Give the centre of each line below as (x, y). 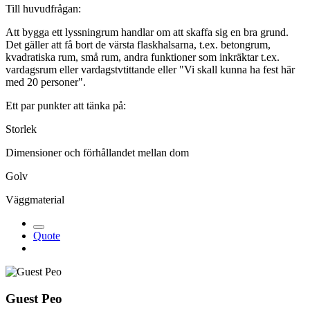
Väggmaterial (35, 200)
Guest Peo (34, 298)
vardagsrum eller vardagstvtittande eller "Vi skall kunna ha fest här (150, 70)
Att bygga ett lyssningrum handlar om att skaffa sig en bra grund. (147, 33)
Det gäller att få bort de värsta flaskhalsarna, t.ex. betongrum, (138, 45)
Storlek (21, 129)
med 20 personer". (46, 82)
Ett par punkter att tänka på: (66, 106)
